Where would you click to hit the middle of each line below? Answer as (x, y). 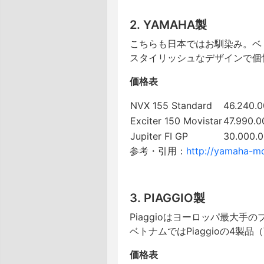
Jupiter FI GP (159, 136)
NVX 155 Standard (171, 105)
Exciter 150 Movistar (176, 121)
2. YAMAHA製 (168, 25)
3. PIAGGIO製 (167, 198)
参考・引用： (158, 151)
